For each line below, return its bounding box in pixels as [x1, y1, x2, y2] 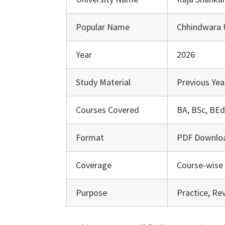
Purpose [76, 187, 107, 198]
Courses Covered [76, 104, 139, 116]
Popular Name [76, 21, 130, 33]
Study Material [76, 76, 131, 88]
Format [76, 132, 104, 143]
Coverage [76, 159, 111, 171]
